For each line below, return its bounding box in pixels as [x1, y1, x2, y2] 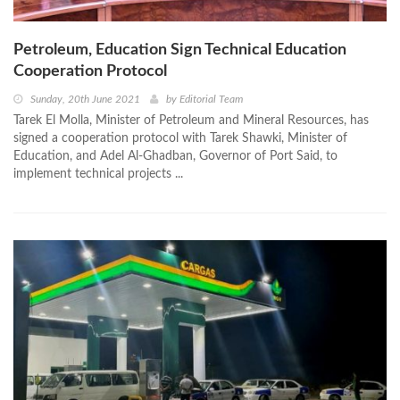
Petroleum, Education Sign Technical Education [13, 41, 346, 58]
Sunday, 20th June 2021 [30, 93, 140, 104]
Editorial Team [179, 93, 243, 104]
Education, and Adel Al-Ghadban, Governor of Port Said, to [13, 149, 337, 162]
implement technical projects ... [13, 167, 183, 180]
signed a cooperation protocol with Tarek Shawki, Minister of [13, 131, 347, 145]
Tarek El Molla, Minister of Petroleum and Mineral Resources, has [13, 113, 369, 127]
